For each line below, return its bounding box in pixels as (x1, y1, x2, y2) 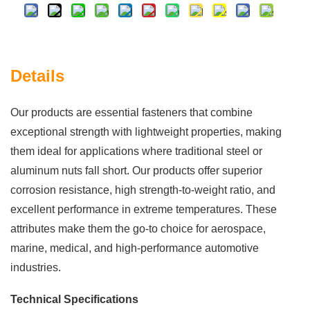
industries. (10, 262, 61, 274)
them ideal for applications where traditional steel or (10, 145, 262, 158)
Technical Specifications (10, 293, 138, 305)
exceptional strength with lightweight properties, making (10, 126, 282, 138)
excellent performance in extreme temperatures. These (10, 203, 277, 216)
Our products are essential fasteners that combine (10, 107, 253, 119)
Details (10, 66, 64, 86)
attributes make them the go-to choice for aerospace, (10, 223, 266, 235)
